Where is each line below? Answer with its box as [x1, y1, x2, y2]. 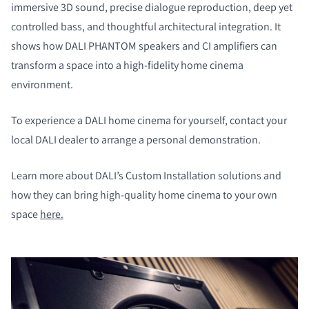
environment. [11, 77, 73, 92]
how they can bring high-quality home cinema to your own [11, 188, 277, 203]
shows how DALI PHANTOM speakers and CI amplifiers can [11, 39, 277, 54]
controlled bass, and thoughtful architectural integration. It [11, 19, 281, 34]
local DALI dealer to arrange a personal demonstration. [11, 132, 261, 148]
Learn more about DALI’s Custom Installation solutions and [11, 168, 281, 183]
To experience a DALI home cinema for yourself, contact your [11, 113, 287, 128]
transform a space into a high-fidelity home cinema [11, 58, 243, 73]
